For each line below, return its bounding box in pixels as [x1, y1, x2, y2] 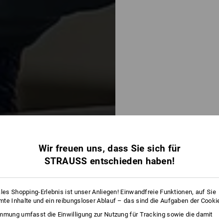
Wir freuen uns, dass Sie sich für [38, 142, 181, 154]
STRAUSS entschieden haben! [44, 155, 175, 167]
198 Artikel [114, 209, 147, 217]
